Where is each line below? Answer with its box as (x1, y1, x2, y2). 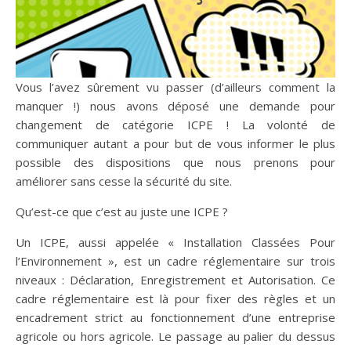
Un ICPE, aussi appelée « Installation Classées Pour (16, 234, 335, 251)
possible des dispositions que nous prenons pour (16, 154, 335, 171)
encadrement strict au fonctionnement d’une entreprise (16, 309, 335, 326)
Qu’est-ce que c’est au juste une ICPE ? (16, 204, 228, 220)
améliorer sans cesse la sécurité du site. (16, 173, 232, 190)
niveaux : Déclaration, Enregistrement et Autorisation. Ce (16, 272, 335, 288)
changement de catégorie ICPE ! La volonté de (16, 117, 335, 133)
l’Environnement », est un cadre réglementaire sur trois (16, 253, 335, 270)
